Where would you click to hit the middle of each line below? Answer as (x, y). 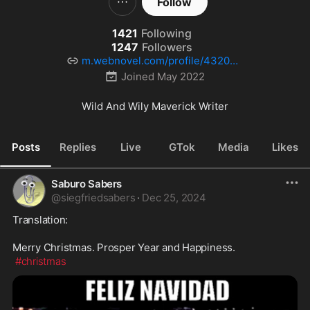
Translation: (40, 220)
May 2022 (181, 76)
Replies (78, 147)
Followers (167, 47)
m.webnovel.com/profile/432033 (163, 61)
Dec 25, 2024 (174, 198)
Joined (138, 76)
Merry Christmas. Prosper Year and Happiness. (124, 247)
